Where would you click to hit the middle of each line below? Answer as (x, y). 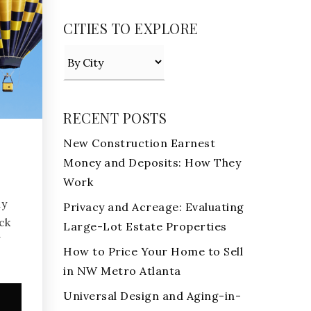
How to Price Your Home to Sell (153, 252)
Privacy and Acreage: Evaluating (154, 207)
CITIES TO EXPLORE (131, 28)
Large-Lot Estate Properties (145, 227)
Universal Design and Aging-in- (152, 296)
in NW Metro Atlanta (122, 271)
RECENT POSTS (115, 118)
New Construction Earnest (139, 143)
